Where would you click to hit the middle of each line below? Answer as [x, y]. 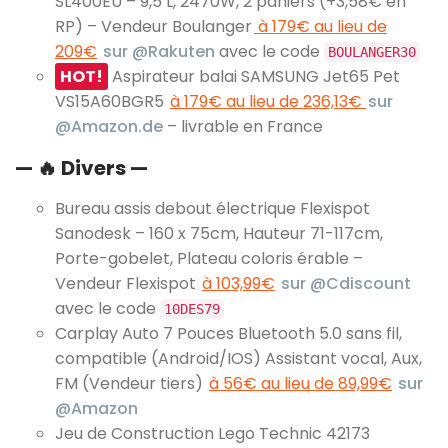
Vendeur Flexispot [127, 283]
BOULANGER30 [372, 51]
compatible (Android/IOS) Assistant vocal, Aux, [238, 358]
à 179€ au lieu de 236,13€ [268, 101]
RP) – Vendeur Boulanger [153, 26]
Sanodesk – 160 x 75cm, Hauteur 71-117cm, [219, 233]
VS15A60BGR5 [111, 101]
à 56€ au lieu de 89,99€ [300, 383]
